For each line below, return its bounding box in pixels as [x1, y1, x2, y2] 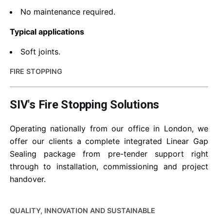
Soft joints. [20, 47, 60, 56]
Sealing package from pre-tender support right [10, 149, 208, 159]
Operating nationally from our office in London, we [10, 124, 208, 133]
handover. [10, 174, 46, 184]
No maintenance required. [20, 7, 115, 17]
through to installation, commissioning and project [10, 162, 208, 171]
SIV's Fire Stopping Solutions [10, 98, 160, 111]
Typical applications [10, 27, 84, 36]
